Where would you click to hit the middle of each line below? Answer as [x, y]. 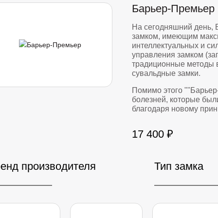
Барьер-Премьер [173, 9]
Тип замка [179, 166]
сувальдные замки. [166, 73]
